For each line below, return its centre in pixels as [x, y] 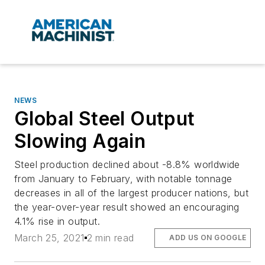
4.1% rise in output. [57, 222]
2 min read [110, 238]
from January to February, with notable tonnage [123, 179]
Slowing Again [80, 141]
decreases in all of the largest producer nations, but [132, 193]
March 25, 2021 [49, 238]
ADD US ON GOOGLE [208, 238]
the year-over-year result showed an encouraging [127, 207]
